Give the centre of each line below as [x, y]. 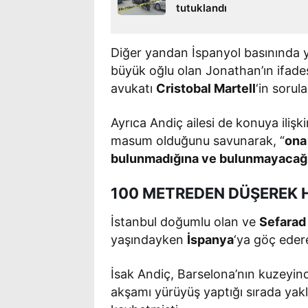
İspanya [211, 239]
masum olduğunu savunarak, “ [198, 140]
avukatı [134, 88]
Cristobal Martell [206, 88]
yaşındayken [149, 239]
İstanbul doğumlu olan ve [185, 221]
